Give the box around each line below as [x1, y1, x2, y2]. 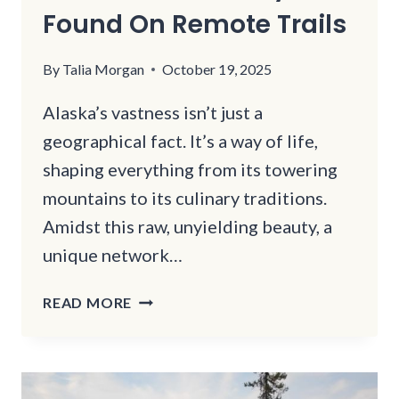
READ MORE [43, 294, 133, 312]
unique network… [43, 244, 183, 266]
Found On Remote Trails [43, 7, 346, 43]
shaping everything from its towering [43, 159, 338, 181]
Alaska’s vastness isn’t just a [43, 102, 263, 124]
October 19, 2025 [162, 61, 273, 78]
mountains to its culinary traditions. [43, 187, 327, 209]
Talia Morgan [62, 61, 145, 78]
